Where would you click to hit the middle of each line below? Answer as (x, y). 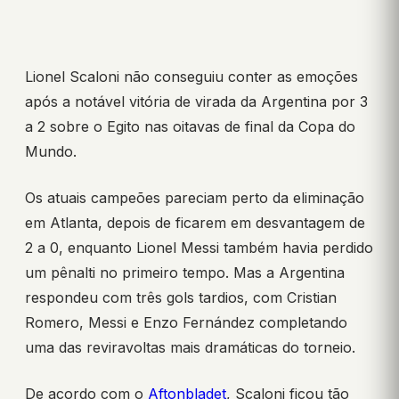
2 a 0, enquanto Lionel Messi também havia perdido (199, 248)
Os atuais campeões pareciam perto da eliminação (195, 198)
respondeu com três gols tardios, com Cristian (181, 298)
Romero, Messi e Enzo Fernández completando (186, 323)
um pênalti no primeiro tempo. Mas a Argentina (185, 273)
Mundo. (51, 152)
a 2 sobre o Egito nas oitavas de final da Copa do (190, 127)
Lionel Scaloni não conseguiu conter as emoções (191, 77)
